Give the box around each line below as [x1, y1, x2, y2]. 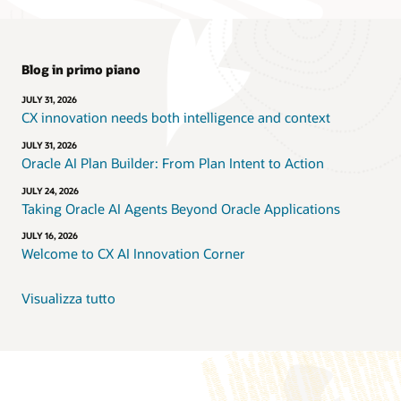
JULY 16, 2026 [21, 230, 78, 242]
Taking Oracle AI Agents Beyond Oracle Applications [21, 199, 340, 218]
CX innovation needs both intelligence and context [21, 108, 330, 127]
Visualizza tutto [21, 288, 115, 307]
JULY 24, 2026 [21, 184, 79, 196]
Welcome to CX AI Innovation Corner [21, 244, 245, 263]
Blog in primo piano [21, 61, 141, 79]
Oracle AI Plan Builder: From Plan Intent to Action [21, 153, 324, 172]
